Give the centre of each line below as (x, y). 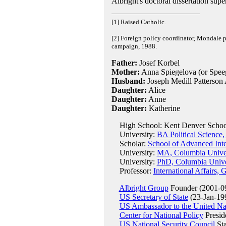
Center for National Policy (161, 215)
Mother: (125, 72)
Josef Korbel (158, 63)
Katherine (163, 108)
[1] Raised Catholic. (138, 22)
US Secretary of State (154, 197)
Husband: (128, 81)
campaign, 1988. (134, 46)
